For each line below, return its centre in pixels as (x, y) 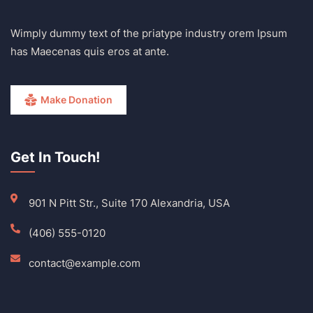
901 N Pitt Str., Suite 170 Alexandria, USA (129, 203)
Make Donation (77, 99)
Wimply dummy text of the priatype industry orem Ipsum (149, 33)
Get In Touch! (55, 157)
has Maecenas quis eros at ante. (90, 51)
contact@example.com (84, 263)
